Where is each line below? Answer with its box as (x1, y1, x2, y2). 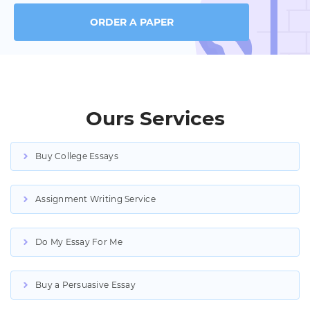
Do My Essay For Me (35, 237, 122, 248)
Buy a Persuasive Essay (35, 280, 136, 291)
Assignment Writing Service (35, 194, 156, 205)
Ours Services (85, 107, 225, 131)
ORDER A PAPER (89, 16, 174, 29)
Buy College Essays (35, 151, 118, 162)
